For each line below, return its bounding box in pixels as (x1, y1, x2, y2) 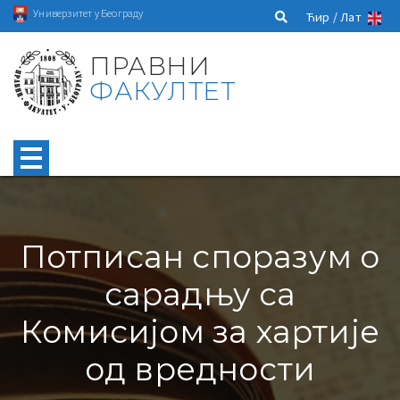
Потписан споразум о (20, 237, 380, 276)
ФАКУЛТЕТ (89, 75, 236, 106)
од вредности (84, 349, 316, 388)
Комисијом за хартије (21, 312, 379, 351)
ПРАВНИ (89, 50, 211, 81)
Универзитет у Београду (33, 5, 144, 20)
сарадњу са (104, 274, 296, 313)
